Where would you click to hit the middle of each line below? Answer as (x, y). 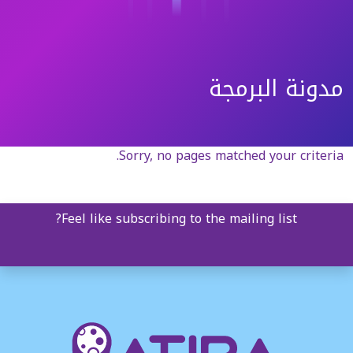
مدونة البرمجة (276, 89)
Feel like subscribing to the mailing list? (179, 219)
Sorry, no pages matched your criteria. (231, 156)
